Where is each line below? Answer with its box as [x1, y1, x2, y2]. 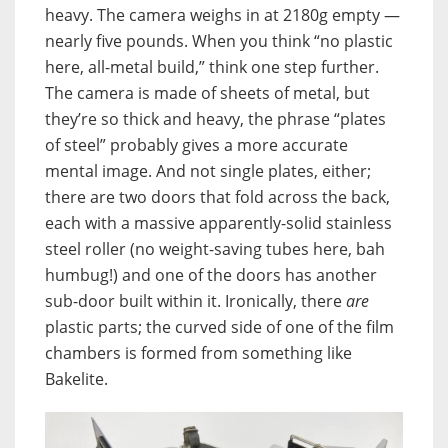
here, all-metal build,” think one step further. [45, 55, 379, 78]
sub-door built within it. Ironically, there [45, 289, 346, 312]
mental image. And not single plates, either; [45, 159, 371, 182]
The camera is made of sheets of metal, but [45, 81, 370, 104]
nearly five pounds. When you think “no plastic [45, 29, 393, 52]
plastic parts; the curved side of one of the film [45, 315, 394, 338]
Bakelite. [45, 367, 108, 390]
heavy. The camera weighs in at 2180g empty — [45, 3, 400, 26]
